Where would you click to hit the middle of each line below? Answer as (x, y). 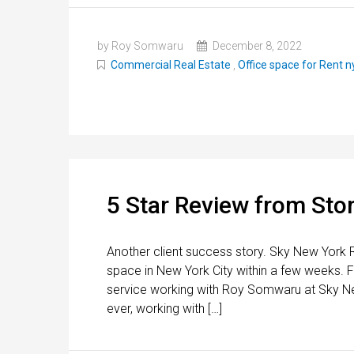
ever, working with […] (164, 308)
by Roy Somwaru (140, 45)
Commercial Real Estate (171, 64)
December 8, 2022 (256, 45)
